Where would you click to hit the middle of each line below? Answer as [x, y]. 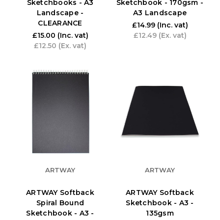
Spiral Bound [60, 203]
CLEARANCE [60, 23]
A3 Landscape [160, 13]
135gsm [160, 213]
